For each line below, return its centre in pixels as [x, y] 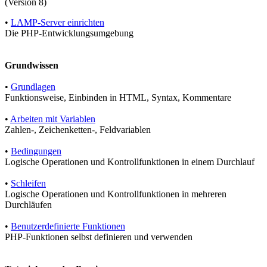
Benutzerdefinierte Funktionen [68, 226]
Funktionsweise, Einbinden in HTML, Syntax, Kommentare [118, 97]
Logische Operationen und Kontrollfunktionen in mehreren [116, 194]
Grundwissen [32, 65]
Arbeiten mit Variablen [53, 119]
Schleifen [28, 183]
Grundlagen [33, 86]
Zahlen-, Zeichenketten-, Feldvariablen [78, 129]
